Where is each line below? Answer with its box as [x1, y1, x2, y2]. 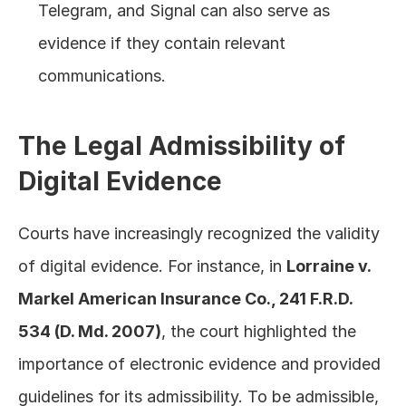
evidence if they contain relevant [38, 34, 285, 53]
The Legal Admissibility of [18, 130, 345, 161]
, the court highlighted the [161, 322, 356, 341]
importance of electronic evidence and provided [18, 354, 381, 373]
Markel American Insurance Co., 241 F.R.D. [18, 289, 353, 308]
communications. [38, 66, 166, 85]
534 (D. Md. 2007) [18, 322, 161, 341]
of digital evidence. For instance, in [18, 256, 286, 275]
